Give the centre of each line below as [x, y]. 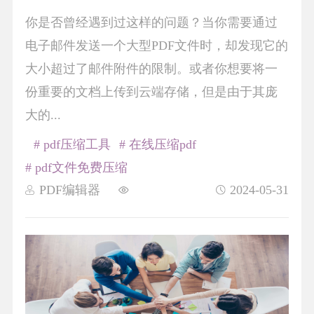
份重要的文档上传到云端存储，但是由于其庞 [151, 92]
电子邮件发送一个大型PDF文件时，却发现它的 [156, 46]
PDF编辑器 [69, 190]
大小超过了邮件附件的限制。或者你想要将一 [151, 69]
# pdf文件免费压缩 [76, 167]
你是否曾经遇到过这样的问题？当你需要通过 [151, 23]
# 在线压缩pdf [157, 144]
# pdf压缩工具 [72, 144]
